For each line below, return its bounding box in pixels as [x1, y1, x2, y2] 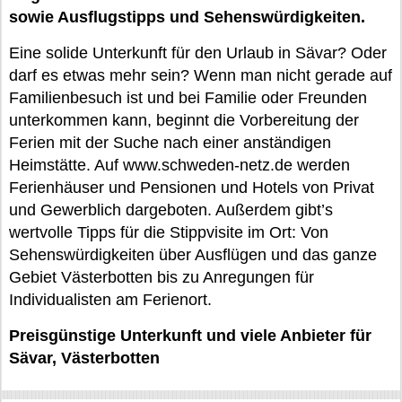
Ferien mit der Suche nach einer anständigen [9, 134, 331, 152]
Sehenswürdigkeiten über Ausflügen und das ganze [9, 246, 377, 264]
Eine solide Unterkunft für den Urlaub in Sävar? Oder [9, 44, 387, 62]
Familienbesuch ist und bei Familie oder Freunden [9, 89, 367, 107]
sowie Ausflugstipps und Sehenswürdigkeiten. [9, 8, 365, 26]
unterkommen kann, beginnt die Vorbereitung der [9, 111, 359, 129]
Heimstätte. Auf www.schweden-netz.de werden [9, 156, 350, 174]
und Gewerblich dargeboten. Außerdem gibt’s [9, 201, 333, 219]
